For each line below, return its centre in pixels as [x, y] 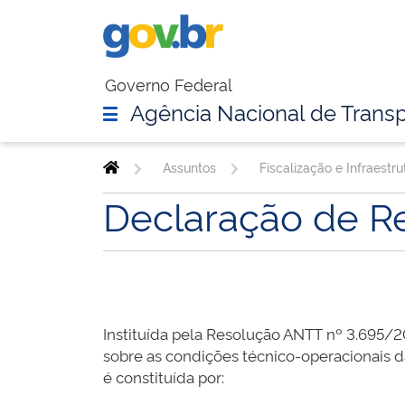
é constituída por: [164, 377]
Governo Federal [168, 84]
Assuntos [189, 167]
